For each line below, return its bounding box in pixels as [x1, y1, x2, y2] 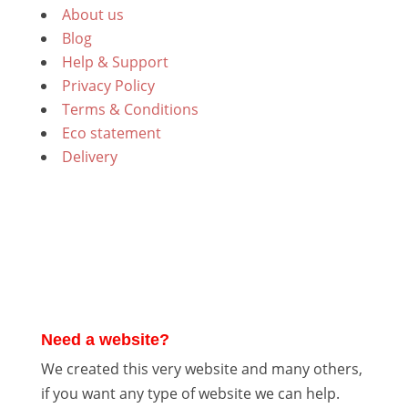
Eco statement [61, 122, 161, 143]
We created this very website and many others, [40, 358, 362, 379]
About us [61, 4, 124, 25]
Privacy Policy [61, 75, 155, 96]
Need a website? [40, 330, 169, 349]
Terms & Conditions [61, 98, 199, 119]
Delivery [61, 146, 117, 167]
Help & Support [61, 51, 168, 72]
